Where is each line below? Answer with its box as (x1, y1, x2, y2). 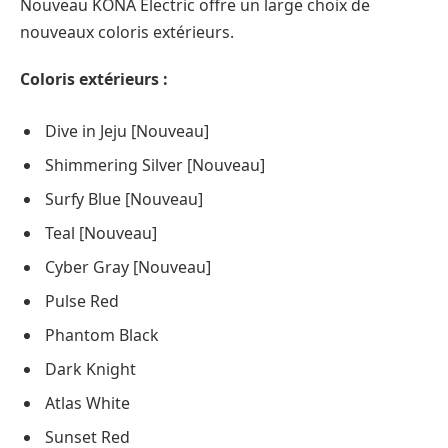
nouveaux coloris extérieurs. (20, 20, 234, 43)
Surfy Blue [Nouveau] (45, 188, 203, 211)
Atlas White (45, 392, 130, 415)
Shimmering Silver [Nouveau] (45, 154, 265, 177)
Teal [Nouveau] (45, 222, 157, 245)
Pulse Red (45, 290, 119, 313)
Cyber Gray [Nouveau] (45, 256, 211, 279)
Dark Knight (45, 358, 136, 381)
